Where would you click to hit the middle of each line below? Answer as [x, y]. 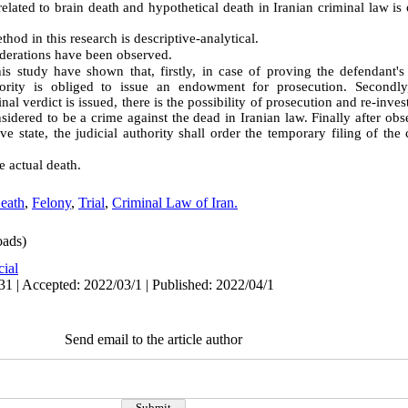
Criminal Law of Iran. [175, 203]
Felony [51, 203]
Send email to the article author [153, 339]
